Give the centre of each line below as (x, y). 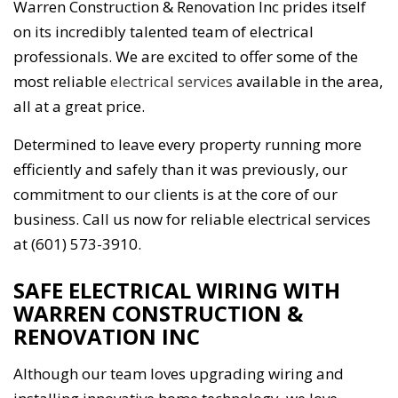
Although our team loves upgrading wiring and (179, 374)
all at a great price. (79, 107)
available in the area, (308, 82)
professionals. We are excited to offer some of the (186, 57)
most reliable (62, 82)
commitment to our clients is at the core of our (175, 195)
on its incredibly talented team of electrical (163, 32)
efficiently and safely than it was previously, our (180, 170)
